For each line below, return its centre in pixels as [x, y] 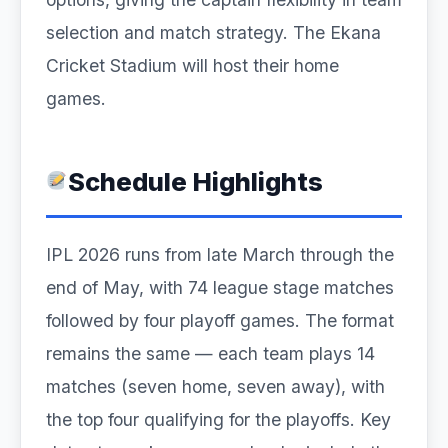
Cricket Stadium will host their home [192, 65]
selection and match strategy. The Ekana [213, 32]
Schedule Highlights [195, 181]
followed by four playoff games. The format [220, 320]
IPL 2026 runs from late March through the [220, 254]
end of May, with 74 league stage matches [220, 287]
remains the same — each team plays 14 [210, 353]
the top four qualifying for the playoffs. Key [218, 419]
